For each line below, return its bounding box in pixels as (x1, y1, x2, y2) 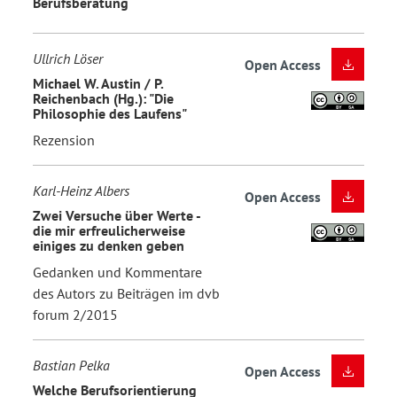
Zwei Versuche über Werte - (33, 206, 200, 225)
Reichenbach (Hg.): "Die (33, 90, 174, 108)
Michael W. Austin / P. (33, 74, 163, 93)
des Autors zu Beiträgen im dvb (33, 284, 220, 302)
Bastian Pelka (33, 355, 110, 374)
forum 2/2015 (33, 305, 118, 323)
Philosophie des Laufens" (33, 105, 187, 123)
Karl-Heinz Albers (33, 181, 129, 199)
